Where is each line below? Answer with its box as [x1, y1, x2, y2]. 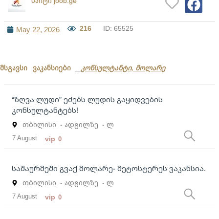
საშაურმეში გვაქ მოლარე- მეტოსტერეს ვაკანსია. [12, 163, 206, 174]
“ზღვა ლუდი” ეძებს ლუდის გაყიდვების [12, 94, 163, 105]
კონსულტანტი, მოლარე [81, 63, 165, 73]
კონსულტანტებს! [12, 105, 78, 115]
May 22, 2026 [16, 24, 60, 34]
